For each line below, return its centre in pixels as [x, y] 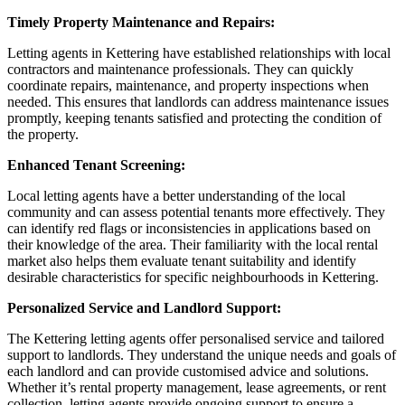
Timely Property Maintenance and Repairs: [141, 22]
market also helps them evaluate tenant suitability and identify [182, 260]
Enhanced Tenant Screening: [96, 165]
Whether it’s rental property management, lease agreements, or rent [197, 387]
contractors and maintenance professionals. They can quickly [180, 69]
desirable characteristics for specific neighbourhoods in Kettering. [193, 277]
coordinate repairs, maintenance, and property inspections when [188, 85]
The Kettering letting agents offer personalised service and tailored [196, 338]
